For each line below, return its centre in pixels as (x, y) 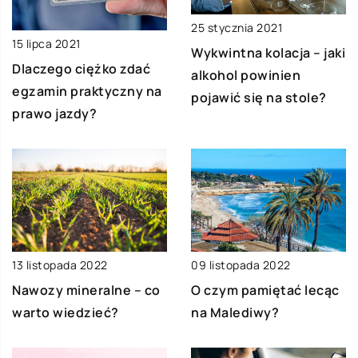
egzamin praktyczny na (87, 91)
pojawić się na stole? (259, 97)
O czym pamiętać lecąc (265, 290)
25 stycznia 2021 (237, 27)
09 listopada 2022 (241, 265)
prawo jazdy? (54, 113)
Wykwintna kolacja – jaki (268, 52)
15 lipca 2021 (46, 43)
